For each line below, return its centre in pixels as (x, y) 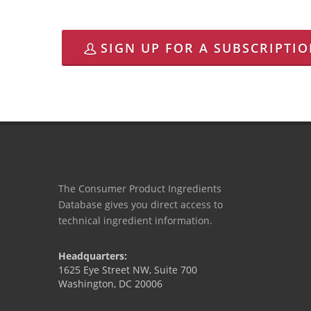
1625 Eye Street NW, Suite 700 (128, 270)
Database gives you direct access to (141, 205)
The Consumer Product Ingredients (140, 189)
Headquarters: (93, 256)
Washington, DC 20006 (110, 284)
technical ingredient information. (135, 221)
